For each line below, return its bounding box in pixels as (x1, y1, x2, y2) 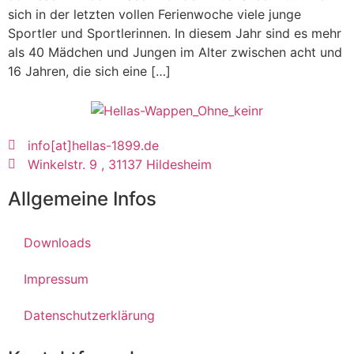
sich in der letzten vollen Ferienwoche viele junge (8, 6, 301, 23)
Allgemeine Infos (8, 187, 156, 211)
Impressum (24, 271, 88, 288)
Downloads (24, 235, 91, 251)
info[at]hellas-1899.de (28, 137, 159, 154)
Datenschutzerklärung (24, 307, 155, 324)
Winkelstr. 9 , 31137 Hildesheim (28, 156, 212, 173)
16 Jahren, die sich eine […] (8, 63, 171, 80)
